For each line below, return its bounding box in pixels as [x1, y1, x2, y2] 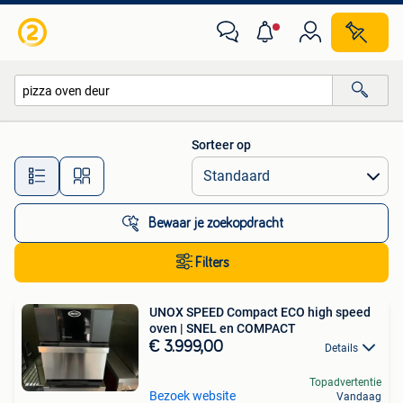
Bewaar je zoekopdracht [148, 216, 283, 230]
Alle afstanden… [145, 160, 234, 175]
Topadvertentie [309, 376, 381, 390]
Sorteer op [192, 138, 251, 152]
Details [325, 342, 358, 354]
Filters [195, 255, 229, 270]
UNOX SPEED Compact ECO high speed [149, 305, 371, 319]
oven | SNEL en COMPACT [149, 321, 296, 336]
